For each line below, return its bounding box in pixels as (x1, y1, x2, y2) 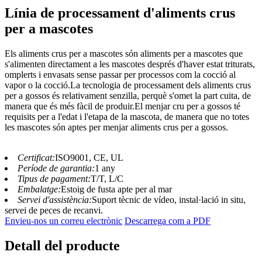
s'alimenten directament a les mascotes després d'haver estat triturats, (5, 58, 255, 69)
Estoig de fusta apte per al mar (61, 184, 172, 194)
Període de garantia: (18, 163, 95, 173)
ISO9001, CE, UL (55, 152, 123, 163)
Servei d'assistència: (18, 194, 92, 205)
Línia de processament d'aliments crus (5, 5, 235, 20)
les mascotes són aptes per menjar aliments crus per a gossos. (5, 122, 228, 132)
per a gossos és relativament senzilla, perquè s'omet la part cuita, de (5, 90, 251, 101)
